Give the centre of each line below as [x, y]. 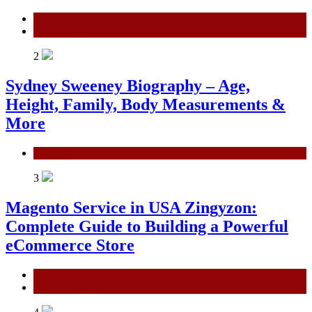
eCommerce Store [70, 245]
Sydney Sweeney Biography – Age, [128, 86]
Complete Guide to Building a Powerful [147, 227]
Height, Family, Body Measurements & [146, 105]
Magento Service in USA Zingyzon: [131, 208]
